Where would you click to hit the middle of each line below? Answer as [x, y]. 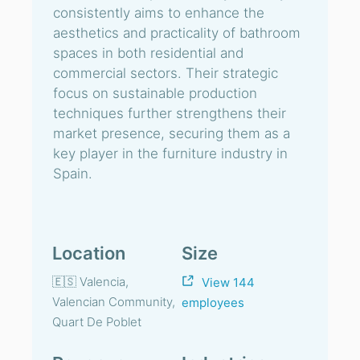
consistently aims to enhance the [159, 13]
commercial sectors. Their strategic [166, 73]
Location [89, 253]
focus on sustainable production [155, 93]
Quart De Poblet [97, 322]
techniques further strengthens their [170, 113]
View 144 [228, 283]
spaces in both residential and [148, 53]
